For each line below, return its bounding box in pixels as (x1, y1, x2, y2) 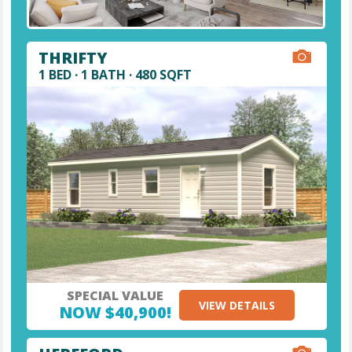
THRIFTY (38, 47, 108, 69)
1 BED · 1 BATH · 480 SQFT (38, 66, 192, 84)
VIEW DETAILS (199, 298, 276, 313)
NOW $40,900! (59, 302, 172, 324)
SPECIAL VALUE (67, 287, 164, 305)
